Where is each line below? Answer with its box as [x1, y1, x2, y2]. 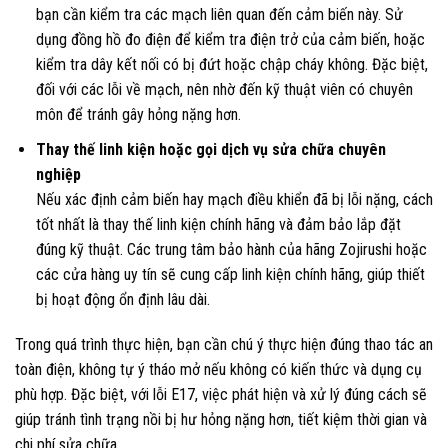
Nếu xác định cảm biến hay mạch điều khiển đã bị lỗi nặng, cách [35, 189, 433, 209]
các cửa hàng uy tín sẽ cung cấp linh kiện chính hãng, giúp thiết [35, 264, 425, 284]
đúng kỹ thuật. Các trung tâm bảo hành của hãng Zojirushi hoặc [35, 239, 427, 259]
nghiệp [35, 164, 81, 184]
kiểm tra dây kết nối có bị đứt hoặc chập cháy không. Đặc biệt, [35, 55, 428, 75]
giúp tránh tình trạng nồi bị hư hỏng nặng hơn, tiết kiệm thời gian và [15, 410, 427, 430]
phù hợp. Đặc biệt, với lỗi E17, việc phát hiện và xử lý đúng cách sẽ [15, 385, 427, 405]
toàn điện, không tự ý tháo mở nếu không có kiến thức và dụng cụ [15, 360, 422, 380]
